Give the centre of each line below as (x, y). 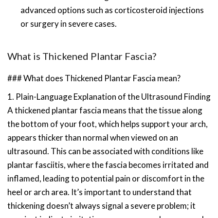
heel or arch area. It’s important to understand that (100, 192)
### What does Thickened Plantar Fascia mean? (94, 78)
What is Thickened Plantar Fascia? (82, 56)
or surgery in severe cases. (69, 24)
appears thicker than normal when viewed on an (93, 137)
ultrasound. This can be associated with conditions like (105, 151)
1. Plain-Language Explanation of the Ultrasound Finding (109, 97)
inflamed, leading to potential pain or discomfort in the (106, 178)
